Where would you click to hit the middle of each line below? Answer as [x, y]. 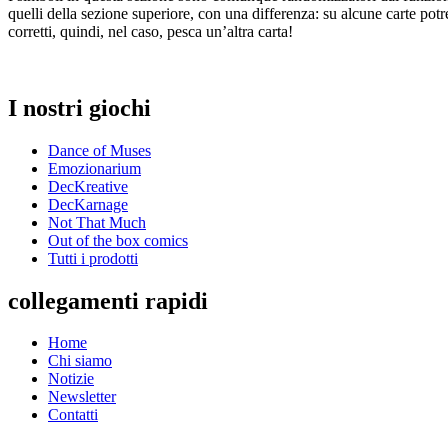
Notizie [71, 379]
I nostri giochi [79, 107]
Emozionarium [94, 168]
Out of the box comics [118, 240]
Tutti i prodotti [93, 258]
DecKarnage [88, 204]
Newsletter [82, 397]
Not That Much [97, 222]
